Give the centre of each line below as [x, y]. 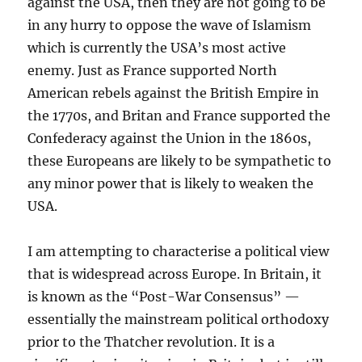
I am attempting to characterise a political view [179, 252]
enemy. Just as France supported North [153, 71]
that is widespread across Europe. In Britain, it [175, 274]
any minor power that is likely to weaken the [171, 184]
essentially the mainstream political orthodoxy [179, 320]
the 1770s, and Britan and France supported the [179, 116]
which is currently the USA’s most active [157, 48]
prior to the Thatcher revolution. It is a [152, 342]
